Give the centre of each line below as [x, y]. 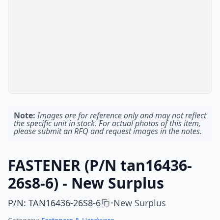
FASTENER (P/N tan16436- [100, 165]
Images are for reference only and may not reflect [122, 115]
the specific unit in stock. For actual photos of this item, [107, 123]
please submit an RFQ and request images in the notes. [108, 131]
